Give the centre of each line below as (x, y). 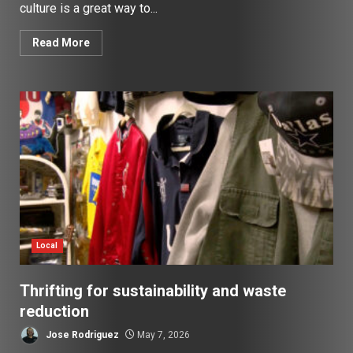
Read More (61, 42)
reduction (54, 311)
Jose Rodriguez (81, 334)
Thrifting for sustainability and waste (153, 290)
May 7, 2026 (162, 334)
